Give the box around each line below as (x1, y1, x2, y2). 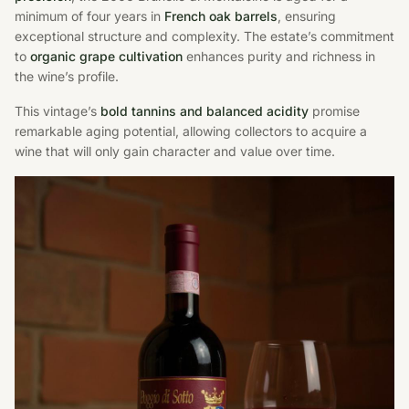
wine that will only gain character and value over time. (15, 142, 335, 159)
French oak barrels (164, 7, 278, 24)
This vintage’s (15, 102, 100, 119)
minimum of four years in (15, 7, 164, 24)
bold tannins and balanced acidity (100, 102, 309, 119)
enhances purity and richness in (183, 47, 375, 64)
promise (309, 102, 360, 119)
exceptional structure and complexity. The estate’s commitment (15, 27, 394, 44)
